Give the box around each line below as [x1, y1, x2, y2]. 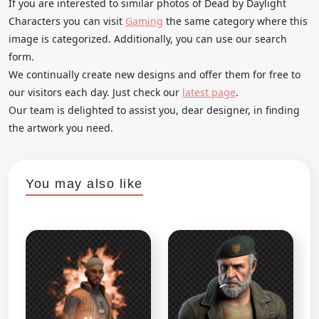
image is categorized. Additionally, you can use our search [9, 31, 287, 46]
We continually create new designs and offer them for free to [9, 67, 300, 81]
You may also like [26, 176, 143, 191]
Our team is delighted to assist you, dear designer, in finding [9, 103, 300, 117]
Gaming [125, 14, 163, 28]
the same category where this [163, 14, 308, 28]
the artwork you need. [9, 120, 113, 135]
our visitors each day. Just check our [9, 85, 182, 99]
